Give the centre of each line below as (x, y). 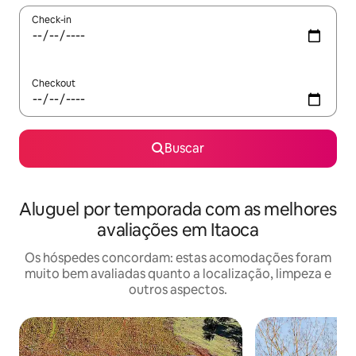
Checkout (54, 84)
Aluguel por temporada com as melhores (178, 210)
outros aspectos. (178, 290)
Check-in (52, 20)
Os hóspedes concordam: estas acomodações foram (178, 258)
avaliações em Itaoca (178, 230)
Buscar (184, 149)
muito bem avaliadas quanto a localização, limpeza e (178, 274)
